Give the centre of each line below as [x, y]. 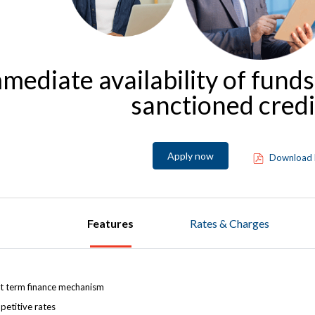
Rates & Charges [230, 224]
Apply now [191, 156]
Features [111, 224]
